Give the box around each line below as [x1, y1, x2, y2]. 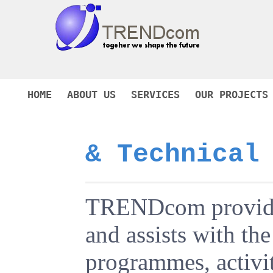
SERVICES [131, 88, 180, 101]
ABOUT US [67, 88, 116, 101]
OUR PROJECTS [195, 88, 268, 101]
